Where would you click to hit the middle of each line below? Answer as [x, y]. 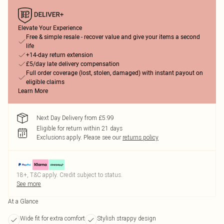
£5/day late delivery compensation [73, 64]
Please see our [102, 137]
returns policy [140, 137]
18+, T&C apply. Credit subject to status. [69, 175]
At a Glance [23, 201]
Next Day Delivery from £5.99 [75, 118]
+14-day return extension [59, 55]
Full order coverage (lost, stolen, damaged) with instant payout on [114, 73]
